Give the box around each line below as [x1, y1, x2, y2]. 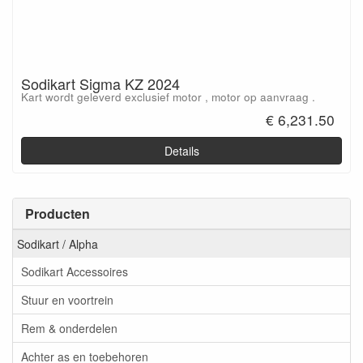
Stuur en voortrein [21, 292, 113, 309]
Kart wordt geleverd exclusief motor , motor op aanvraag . [21, 89, 315, 105]
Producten [25, 203, 90, 223]
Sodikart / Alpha [17, 236, 98, 253]
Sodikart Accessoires [21, 263, 128, 280]
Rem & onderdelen [21, 320, 117, 337]
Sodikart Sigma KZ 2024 [21, 73, 180, 95]
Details [164, 142, 199, 159]
